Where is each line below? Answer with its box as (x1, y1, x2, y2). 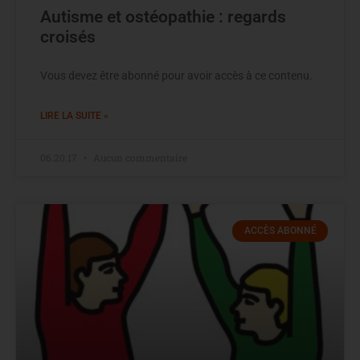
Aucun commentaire (91, 151, 187, 165)
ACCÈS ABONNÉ (243, 225, 317, 237)
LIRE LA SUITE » (40, 110, 108, 122)
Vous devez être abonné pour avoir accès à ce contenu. (40, 69, 313, 83)
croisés (40, 27, 96, 47)
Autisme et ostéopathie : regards (40, 7, 286, 27)
